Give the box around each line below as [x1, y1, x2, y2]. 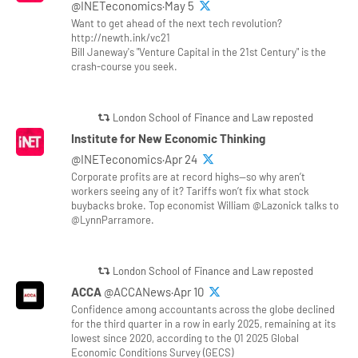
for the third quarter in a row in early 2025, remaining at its [71, 316, 336, 330]
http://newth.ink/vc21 [71, 30, 171, 44]
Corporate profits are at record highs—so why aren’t [71, 169, 306, 183]
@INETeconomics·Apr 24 [71, 151, 201, 166]
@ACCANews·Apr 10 [104, 284, 207, 299]
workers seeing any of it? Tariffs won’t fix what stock [71, 184, 310, 197]
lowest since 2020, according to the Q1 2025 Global [71, 331, 300, 344]
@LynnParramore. [71, 213, 155, 226]
